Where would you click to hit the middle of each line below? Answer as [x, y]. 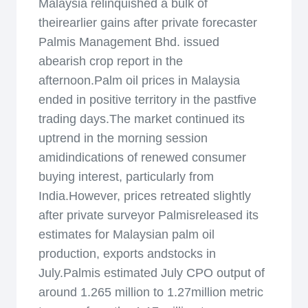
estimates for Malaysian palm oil [126, 234]
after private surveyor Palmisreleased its [148, 215]
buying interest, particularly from [126, 177]
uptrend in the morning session [123, 138]
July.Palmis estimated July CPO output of [152, 273]
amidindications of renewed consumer [142, 157]
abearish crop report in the [111, 61]
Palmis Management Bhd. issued [129, 42]
